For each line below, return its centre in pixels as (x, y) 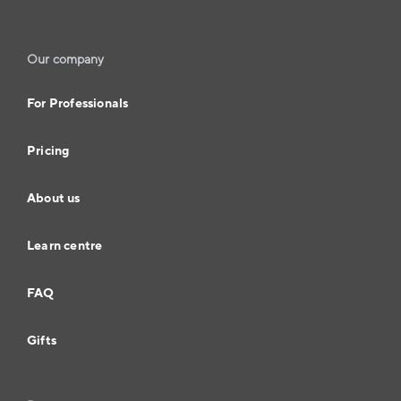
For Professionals (78, 103)
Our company (66, 60)
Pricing (48, 151)
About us (54, 198)
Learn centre (65, 246)
